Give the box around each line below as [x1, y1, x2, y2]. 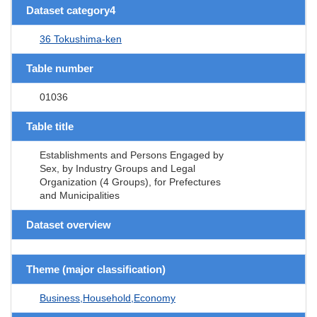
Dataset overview [26, 218, 111, 231]
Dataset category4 [26, 4, 115, 16]
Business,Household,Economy [40, 292, 175, 304]
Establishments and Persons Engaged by [40, 149, 224, 161]
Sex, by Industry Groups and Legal [40, 162, 195, 174]
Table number [26, 62, 93, 74]
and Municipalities [40, 189, 120, 201]
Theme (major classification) [26, 263, 166, 275]
